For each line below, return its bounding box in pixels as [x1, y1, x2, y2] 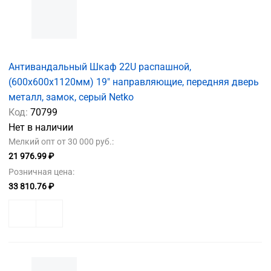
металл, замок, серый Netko [8, 91, 134, 103]
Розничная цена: [8, 167, 74, 177]
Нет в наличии [8, 122, 73, 134]
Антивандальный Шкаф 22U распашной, [8, 61, 191, 73]
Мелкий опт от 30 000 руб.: [8, 137, 114, 147]
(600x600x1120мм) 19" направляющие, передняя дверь [8, 76, 259, 88]
